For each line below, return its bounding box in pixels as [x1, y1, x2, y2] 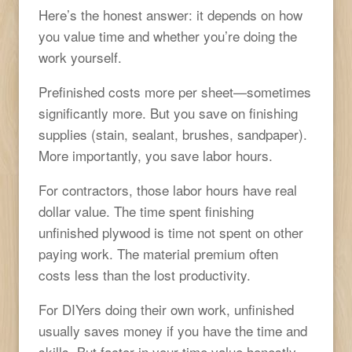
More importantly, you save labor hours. [38, 145, 273, 165]
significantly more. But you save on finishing [38, 102, 298, 123]
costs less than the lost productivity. [38, 264, 251, 284]
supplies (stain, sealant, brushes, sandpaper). [38, 123, 307, 144]
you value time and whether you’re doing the [38, 25, 297, 46]
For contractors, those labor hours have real [38, 179, 297, 200]
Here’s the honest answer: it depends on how [38, 4, 302, 24]
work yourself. [38, 46, 122, 67]
